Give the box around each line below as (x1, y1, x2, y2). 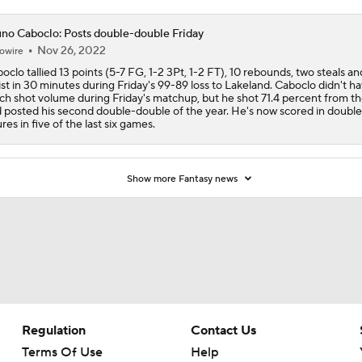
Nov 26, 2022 (36, 43, 106, 58)
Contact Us (190, 322, 256, 339)
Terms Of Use (21, 343, 103, 360)
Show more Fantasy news (127, 172, 241, 185)
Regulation (21, 322, 86, 339)
